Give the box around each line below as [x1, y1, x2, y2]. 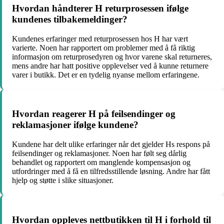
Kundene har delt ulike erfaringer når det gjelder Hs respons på [12, 140, 210, 149]
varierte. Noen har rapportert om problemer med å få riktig [12, 43, 195, 52]
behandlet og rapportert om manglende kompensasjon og [12, 158, 190, 167]
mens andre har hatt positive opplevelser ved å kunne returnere [12, 61, 208, 70]
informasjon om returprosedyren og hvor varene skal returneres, [12, 52, 212, 61]
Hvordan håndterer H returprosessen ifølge [12, 3, 188, 13]
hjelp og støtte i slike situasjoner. [12, 176, 113, 185]
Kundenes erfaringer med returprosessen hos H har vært [12, 34, 188, 43]
